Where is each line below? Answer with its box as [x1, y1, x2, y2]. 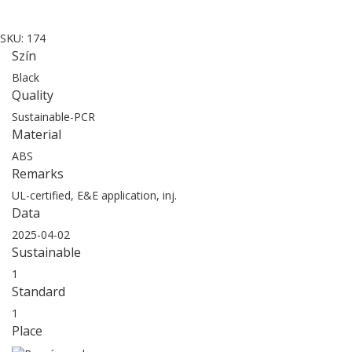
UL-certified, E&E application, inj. [12, 187, 177, 203]
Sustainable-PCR [12, 108, 95, 124]
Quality [12, 86, 53, 104]
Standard [12, 282, 65, 300]
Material [12, 125, 61, 143]
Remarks [12, 164, 64, 182]
